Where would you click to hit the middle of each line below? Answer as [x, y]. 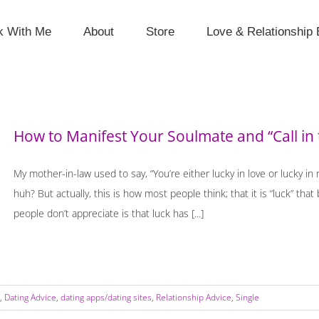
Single [247, 297]
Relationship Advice [194, 297]
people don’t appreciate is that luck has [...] [109, 213]
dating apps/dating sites [106, 297]
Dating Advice [30, 297]
